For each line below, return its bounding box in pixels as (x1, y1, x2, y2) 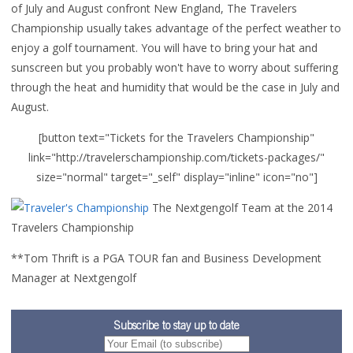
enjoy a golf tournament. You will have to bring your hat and (11, 40, 318, 55)
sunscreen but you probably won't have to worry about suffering (11, 60, 338, 75)
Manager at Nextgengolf (11, 270, 136, 285)
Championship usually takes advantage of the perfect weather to (11, 20, 341, 35)
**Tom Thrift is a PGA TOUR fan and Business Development (11, 251, 321, 266)
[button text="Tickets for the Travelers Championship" (39, 130, 314, 145)
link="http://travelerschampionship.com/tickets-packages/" (28, 150, 325, 165)
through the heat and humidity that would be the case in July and (11, 80, 340, 95)
